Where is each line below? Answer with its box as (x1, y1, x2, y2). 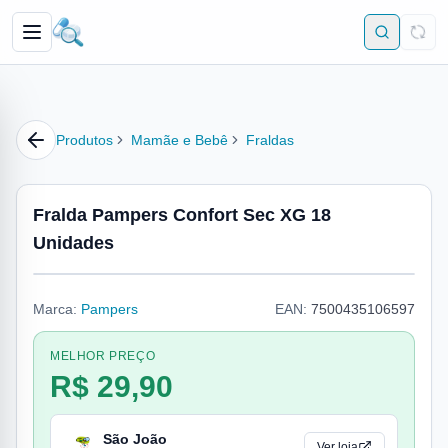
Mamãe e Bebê (131, 132, 228, 148)
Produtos (56, 132, 113, 148)
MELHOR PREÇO (50, 349, 156, 363)
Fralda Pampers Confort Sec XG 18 (33, 205, 331, 225)
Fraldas (246, 132, 294, 148)
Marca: (33, 301, 77, 317)
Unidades (33, 233, 114, 253)
